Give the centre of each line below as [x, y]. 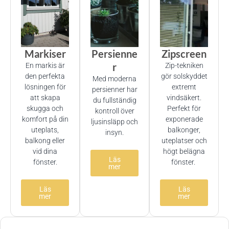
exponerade [184, 119]
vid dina [45, 152]
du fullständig [114, 100]
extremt [184, 87]
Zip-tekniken [184, 66]
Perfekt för [184, 109]
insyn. [114, 133]
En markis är [45, 66]
